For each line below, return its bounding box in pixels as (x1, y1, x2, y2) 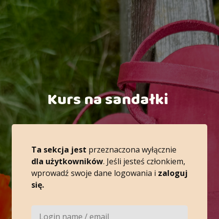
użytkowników (45, 156, 103, 167)
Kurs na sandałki (47, 88, 171, 113)
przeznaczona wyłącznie (87, 144, 176, 155)
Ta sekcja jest (31, 144, 87, 155)
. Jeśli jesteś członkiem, (103, 156, 185, 167)
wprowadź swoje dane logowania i (31, 168, 158, 179)
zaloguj (158, 168, 188, 179)
